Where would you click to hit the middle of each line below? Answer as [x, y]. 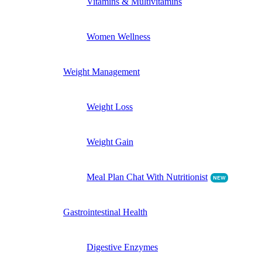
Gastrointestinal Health [105, 212]
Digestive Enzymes [122, 247]
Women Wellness [118, 36]
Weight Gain [110, 142]
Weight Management [101, 71]
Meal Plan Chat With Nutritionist [147, 177]
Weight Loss [110, 106]
